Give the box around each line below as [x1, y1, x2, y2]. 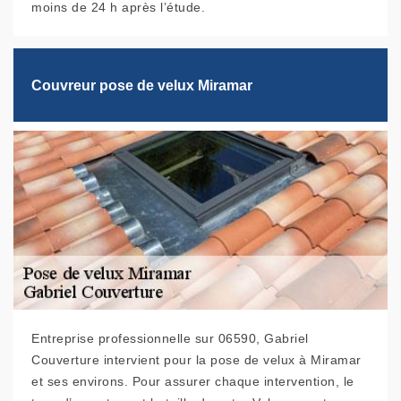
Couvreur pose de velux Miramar [31, 77, 252, 93]
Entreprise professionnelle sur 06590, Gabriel [31, 331, 309, 346]
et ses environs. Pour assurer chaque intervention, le [31, 374, 354, 389]
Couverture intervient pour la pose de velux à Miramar [31, 353, 362, 368]
